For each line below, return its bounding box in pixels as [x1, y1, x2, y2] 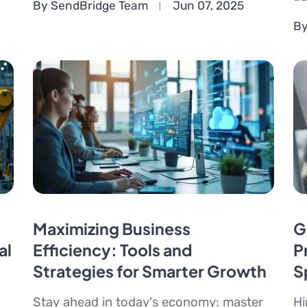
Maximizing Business [32, 219, 191, 239]
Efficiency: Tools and [32, 240, 193, 260]
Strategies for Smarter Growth [32, 261, 267, 282]
